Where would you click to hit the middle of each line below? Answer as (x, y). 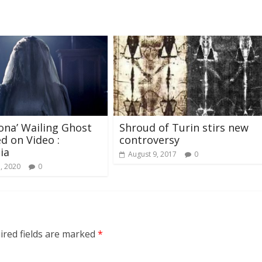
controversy (149, 139)
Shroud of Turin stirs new (184, 127)
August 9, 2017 (152, 154)
